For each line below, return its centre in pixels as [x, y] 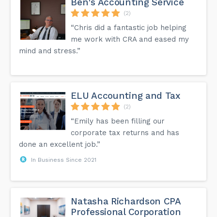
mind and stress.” [50, 51]
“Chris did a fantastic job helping [129, 27]
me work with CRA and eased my [130, 39]
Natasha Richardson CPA [126, 201]
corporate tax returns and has [125, 132]
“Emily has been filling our [118, 121]
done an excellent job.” [60, 144]
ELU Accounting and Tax [125, 95]
